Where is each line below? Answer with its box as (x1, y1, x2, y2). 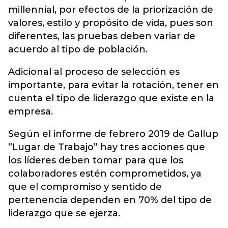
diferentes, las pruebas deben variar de (8, 30, 195, 42)
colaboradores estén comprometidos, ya (8, 167, 202, 179)
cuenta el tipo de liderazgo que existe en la (8, 92, 214, 104)
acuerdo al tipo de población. (8, 43, 148, 55)
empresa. (8, 105, 53, 117)
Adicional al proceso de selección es (8, 66, 180, 77)
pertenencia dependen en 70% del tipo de (8, 194, 212, 206)
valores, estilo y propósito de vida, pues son (8, 17, 213, 28)
